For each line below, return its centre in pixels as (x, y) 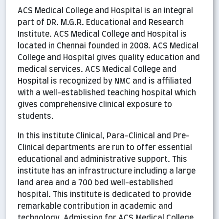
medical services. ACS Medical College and (97, 70)
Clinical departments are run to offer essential (105, 148)
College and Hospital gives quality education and (109, 58)
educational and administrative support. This (102, 160)
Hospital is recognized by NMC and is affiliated (105, 81)
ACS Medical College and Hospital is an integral (105, 11)
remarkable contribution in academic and (95, 207)
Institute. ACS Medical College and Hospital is (102, 34)
